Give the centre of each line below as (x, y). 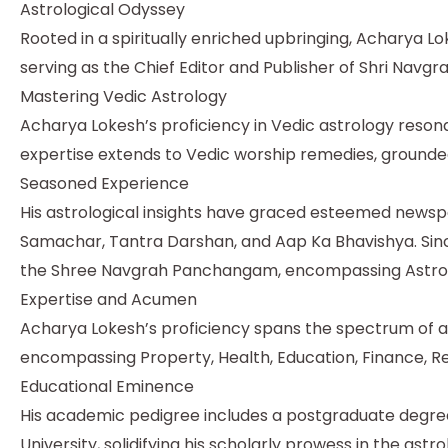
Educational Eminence (107, 386)
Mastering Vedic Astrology (123, 96)
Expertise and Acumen (108, 299)
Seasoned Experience (104, 183)
